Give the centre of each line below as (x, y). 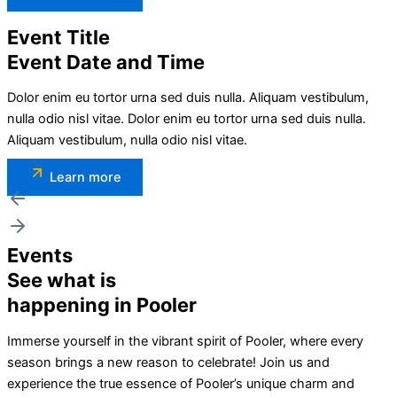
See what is (62, 280)
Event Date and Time (106, 62)
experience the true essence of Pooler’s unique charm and (181, 383)
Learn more (86, 178)
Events (40, 256)
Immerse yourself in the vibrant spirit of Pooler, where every (185, 341)
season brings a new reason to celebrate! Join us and (168, 362)
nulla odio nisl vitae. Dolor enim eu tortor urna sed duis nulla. (187, 119)
